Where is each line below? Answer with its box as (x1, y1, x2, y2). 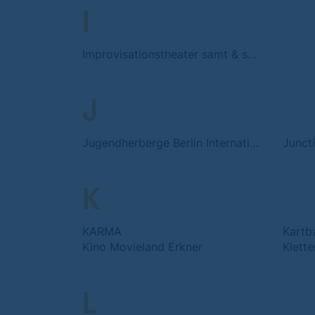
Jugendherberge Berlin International (250, 136, 259, 150)
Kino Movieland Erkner (82, 240, 202, 254)
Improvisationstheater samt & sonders (247, 47, 257, 61)
